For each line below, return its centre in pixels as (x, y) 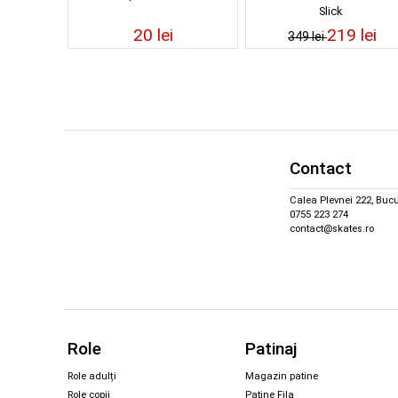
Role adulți (92, 376)
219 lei (352, 35)
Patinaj (271, 348)
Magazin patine (282, 376)
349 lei (307, 36)
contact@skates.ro (332, 229)
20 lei (153, 35)
